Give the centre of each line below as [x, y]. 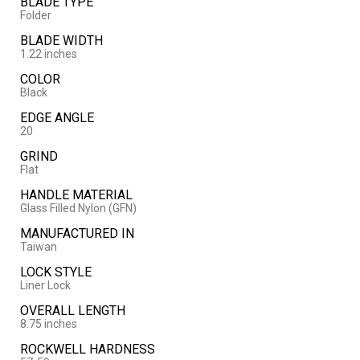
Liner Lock [45, 286]
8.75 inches [48, 324]
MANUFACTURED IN [77, 234]
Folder [35, 16]
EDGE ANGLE [57, 118]
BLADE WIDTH [61, 41]
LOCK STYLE [55, 272]
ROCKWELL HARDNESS [87, 350]
